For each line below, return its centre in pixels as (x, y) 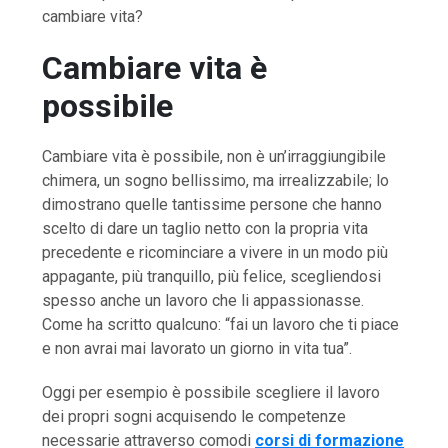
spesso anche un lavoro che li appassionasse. (203, 301)
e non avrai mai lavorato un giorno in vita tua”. (197, 349)
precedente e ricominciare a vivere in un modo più (215, 253)
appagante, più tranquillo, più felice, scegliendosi (212, 277)
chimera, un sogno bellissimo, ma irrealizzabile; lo (216, 181)
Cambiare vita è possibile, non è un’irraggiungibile (214, 157)
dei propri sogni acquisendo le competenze (194, 417)
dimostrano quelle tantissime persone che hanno (212, 205)
